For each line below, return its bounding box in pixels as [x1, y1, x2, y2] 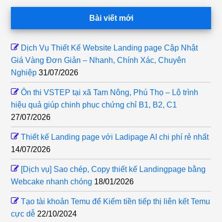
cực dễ [11, 210, 36, 219]
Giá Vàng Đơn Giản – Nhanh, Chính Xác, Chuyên [11, 56, 186, 65]
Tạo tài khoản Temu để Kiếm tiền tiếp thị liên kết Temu [21, 197, 211, 206]
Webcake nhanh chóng [11, 177, 93, 186]
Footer [10, 9, 48, 23]
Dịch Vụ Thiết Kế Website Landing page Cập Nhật [21, 44, 198, 53]
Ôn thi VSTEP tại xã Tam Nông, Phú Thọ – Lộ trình [21, 88, 199, 97]
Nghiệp [11, 68, 37, 77]
